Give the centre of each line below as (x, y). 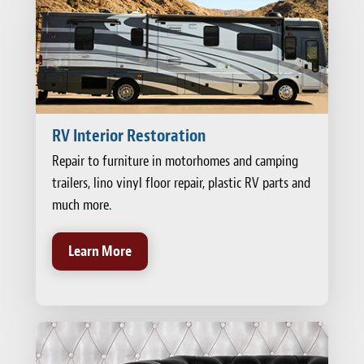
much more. (82, 206)
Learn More (100, 252)
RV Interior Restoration (129, 136)
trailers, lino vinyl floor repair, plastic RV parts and (181, 184)
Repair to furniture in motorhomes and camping (175, 162)
